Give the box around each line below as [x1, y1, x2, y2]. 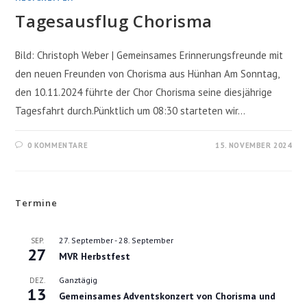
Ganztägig [59, 274, 98, 285]
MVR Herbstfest [59, 249, 131, 262]
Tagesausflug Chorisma [15, 9, 213, 32]
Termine [15, 196, 58, 209]
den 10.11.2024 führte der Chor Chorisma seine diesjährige [15, 85, 273, 99]
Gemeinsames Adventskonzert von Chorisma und [59, 289, 276, 302]
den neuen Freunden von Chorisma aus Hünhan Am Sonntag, [15, 66, 280, 80]
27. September [59, 234, 114, 245]
